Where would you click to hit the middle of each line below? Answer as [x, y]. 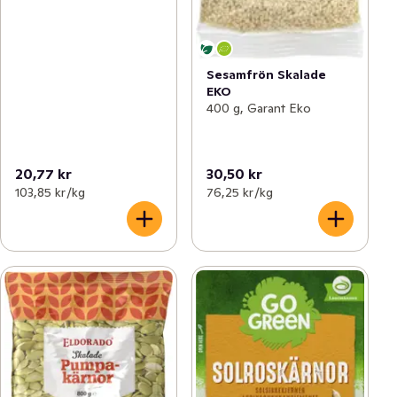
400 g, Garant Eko [259, 108]
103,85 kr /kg [50, 193]
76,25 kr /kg [240, 193]
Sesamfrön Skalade [266, 74]
